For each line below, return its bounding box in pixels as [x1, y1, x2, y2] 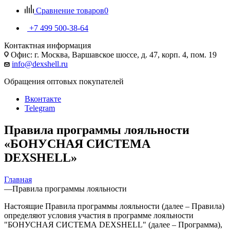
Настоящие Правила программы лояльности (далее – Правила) [4, 201, 224, 210]
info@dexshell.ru [12, 59, 68, 68]
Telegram [25, 103, 55, 112]
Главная [4, 175, 32, 184]
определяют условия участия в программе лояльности [4, 210, 194, 220]
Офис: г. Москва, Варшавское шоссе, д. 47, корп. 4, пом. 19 [9, 50, 217, 59]
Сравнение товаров [36, 6, 104, 15]
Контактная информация [4, 41, 91, 50]
